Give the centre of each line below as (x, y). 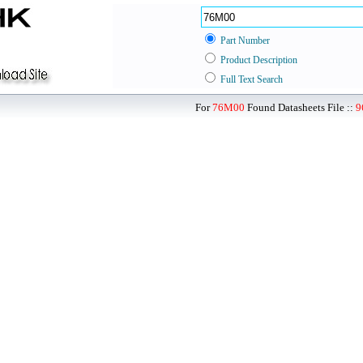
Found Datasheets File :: (300, 107)
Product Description (259, 60)
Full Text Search (252, 79)
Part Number (245, 41)
